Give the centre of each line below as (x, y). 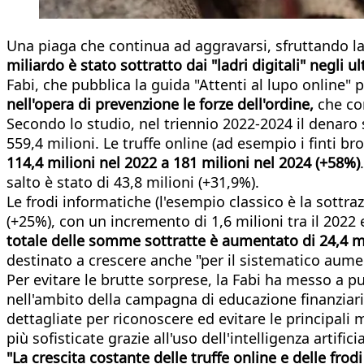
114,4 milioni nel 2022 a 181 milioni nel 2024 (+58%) (183, 162)
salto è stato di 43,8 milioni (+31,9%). (133, 182)
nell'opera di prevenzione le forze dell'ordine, (160, 104)
